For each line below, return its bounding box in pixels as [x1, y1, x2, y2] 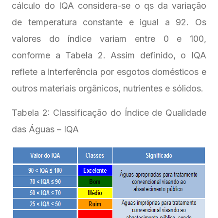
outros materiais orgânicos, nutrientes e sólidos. [12, 83, 206, 94]
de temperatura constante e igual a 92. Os [12, 17, 206, 28]
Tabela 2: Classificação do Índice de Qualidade [12, 108, 206, 118]
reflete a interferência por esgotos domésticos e [12, 67, 206, 77]
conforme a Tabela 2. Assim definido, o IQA [12, 50, 206, 61]
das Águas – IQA [12, 124, 84, 135]
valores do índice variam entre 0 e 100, [12, 34, 206, 44]
